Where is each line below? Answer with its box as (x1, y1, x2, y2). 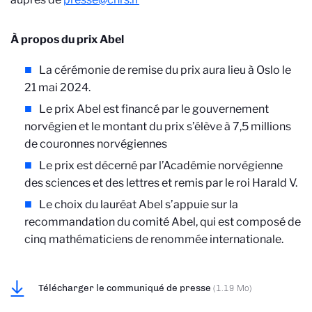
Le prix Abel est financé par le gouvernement (39, 102, 269, 116)
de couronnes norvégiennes (24, 137, 167, 150)
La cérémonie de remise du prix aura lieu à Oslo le (39, 63, 291, 77)
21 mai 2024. (24, 81, 91, 94)
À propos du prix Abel (10, 33, 124, 46)
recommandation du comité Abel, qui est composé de (24, 215, 301, 228)
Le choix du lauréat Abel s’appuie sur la (39, 198, 238, 211)
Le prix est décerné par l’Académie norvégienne (39, 159, 283, 172)
